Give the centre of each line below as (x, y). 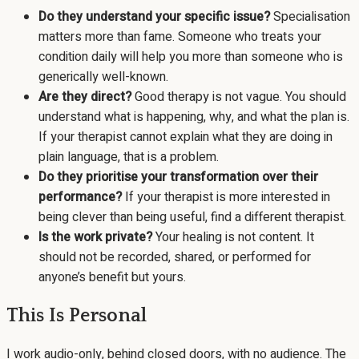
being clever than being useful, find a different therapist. (192, 218)
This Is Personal (77, 315)
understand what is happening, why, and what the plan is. (194, 117)
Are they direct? (85, 97)
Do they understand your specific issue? (154, 17)
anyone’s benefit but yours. (112, 278)
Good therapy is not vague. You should (239, 97)
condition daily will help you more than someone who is (191, 57)
